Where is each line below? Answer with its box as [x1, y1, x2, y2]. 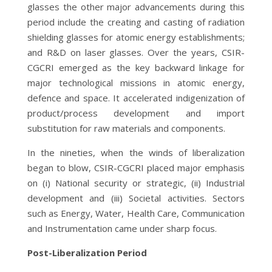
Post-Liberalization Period [27, 246, 147, 259]
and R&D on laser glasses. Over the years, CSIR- [27, 46, 245, 58]
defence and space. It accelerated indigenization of [27, 91, 245, 104]
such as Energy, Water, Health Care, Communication [27, 206, 245, 219]
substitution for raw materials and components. [27, 121, 225, 134]
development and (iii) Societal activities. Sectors [27, 191, 245, 204]
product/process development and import [27, 106, 245, 119]
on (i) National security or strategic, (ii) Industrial [27, 176, 245, 189]
